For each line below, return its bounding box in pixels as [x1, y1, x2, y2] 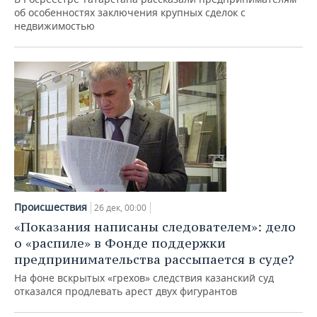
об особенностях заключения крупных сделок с [14, 6, 246, 19]
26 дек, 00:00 [94, 202, 146, 214]
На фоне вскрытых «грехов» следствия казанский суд [14, 271, 274, 284]
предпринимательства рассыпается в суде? [14, 251, 294, 267]
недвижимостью [14, 19, 95, 33]
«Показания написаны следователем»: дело [14, 219, 296, 235]
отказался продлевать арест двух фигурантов [14, 284, 237, 298]
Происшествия [14, 200, 87, 214]
